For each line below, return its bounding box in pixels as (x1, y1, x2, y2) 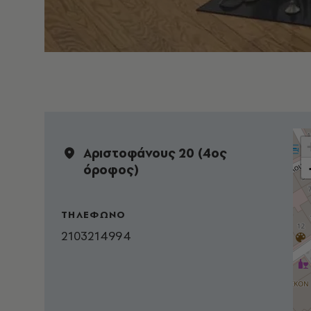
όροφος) (83, 160, 139, 178)
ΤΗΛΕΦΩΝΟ (61, 208, 126, 221)
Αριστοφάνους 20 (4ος (83, 144, 227, 162)
